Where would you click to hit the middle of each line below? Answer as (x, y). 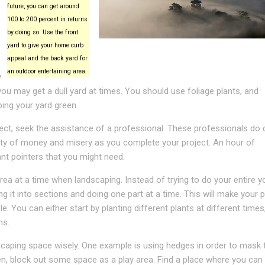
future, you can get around (43, 6)
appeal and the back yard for (47, 58)
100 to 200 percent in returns (47, 19)
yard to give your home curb (45, 45)
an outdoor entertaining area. (47, 71)
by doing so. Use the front (42, 32)
